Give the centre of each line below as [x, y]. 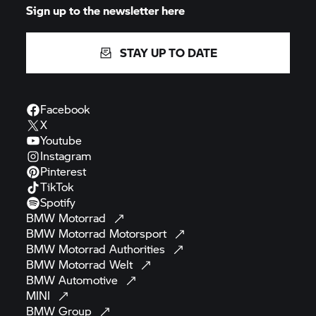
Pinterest [63, 171]
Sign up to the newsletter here [106, 10]
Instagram [66, 156]
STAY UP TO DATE [169, 53]
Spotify [58, 202]
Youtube [61, 140]
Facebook [65, 109]
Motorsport [140, 233]
